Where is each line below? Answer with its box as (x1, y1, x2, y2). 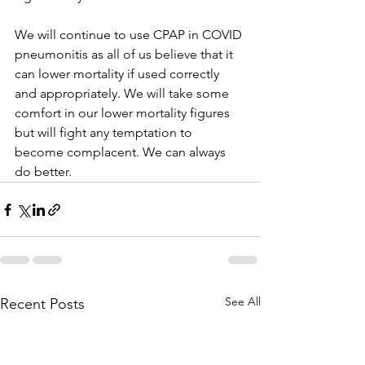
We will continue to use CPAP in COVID (15, 27, 245, 42)
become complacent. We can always (15, 144, 229, 160)
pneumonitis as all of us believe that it (15, 46, 236, 62)
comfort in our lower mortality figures (15, 105, 233, 121)
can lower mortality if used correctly (15, 66, 222, 81)
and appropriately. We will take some (15, 86, 232, 101)
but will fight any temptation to (15, 125, 196, 140)
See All (225, 294, 261, 309)
